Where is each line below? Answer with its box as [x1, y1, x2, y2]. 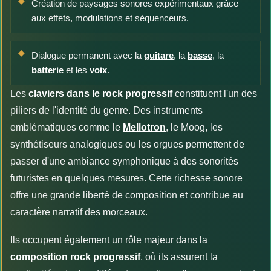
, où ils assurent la [140, 252, 218, 263]
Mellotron [123, 122, 166, 133]
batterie [31, 65, 64, 76]
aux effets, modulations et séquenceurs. [31, 13, 189, 24]
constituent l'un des [172, 88, 257, 99]
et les [64, 65, 90, 76]
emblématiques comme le [10, 122, 123, 133]
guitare [144, 50, 174, 61]
